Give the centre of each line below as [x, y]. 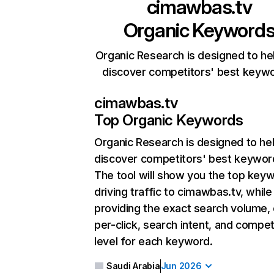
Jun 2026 [181, 266]
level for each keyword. [154, 241]
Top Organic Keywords [169, 120]
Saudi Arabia [133, 266]
